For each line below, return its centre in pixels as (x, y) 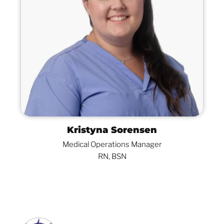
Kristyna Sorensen (112, 130)
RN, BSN (112, 156)
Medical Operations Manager (112, 144)
